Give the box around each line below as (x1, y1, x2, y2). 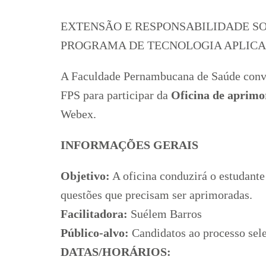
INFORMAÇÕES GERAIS (61, 138, 198, 151)
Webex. (61, 107, 99, 121)
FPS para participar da (61, 88, 171, 102)
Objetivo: (61, 169, 110, 182)
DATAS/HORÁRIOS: (61, 245, 171, 258)
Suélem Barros (131, 207, 202, 220)
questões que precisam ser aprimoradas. (61, 188, 252, 201)
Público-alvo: (61, 226, 129, 239)
